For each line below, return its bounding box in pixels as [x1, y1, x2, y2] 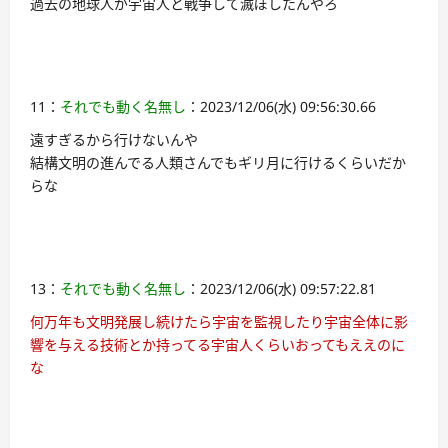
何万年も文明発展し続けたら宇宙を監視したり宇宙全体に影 [30, 312, 408, 332]
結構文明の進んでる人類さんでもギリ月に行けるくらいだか [30, 153, 406, 173]
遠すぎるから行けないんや [30, 130, 198, 150]
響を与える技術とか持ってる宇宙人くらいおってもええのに [30, 335, 405, 355]
